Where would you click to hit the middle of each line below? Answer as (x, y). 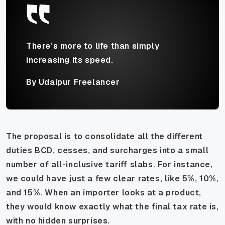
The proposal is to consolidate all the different (104, 136)
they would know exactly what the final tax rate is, (113, 206)
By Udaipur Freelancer (73, 82)
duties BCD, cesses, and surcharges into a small (107, 150)
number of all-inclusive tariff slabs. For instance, (109, 164)
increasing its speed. (70, 60)
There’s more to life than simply (93, 46)
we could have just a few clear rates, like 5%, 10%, (113, 178)
